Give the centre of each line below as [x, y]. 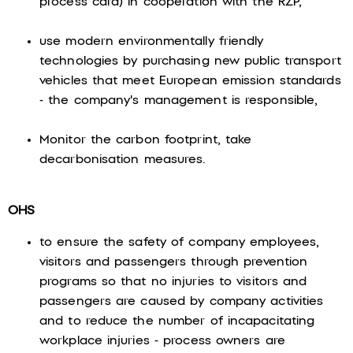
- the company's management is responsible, [179, 100]
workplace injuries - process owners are [162, 341]
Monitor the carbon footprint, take [146, 140]
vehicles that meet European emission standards [190, 81]
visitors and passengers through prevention [174, 262]
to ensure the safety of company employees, [180, 242]
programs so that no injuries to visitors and [173, 282]
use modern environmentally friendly [152, 41]
